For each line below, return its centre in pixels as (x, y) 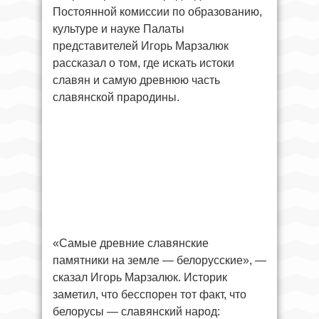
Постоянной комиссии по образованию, (157, 11)
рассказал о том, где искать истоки (143, 63)
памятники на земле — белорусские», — (159, 260)
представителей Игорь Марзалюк (141, 46)
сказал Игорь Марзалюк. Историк (140, 277)
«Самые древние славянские (131, 243)
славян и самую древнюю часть (136, 80)
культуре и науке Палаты (119, 28)
